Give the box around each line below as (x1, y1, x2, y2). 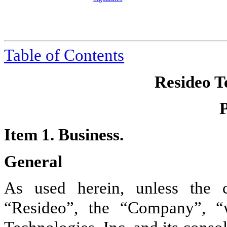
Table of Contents (4, 46, 124, 65)
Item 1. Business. (4, 126, 124, 144)
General (4, 152, 62, 171)
